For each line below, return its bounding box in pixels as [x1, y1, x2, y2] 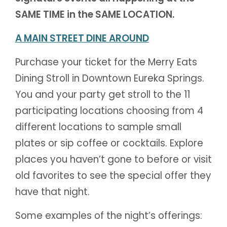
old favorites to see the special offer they [15, 169, 211, 182]
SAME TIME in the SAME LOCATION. [15, 8, 174, 21]
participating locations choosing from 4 [15, 104, 203, 118]
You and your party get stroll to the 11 [15, 88, 190, 101]
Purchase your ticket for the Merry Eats [15, 55, 197, 69]
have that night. [15, 185, 90, 199]
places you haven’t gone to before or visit [15, 153, 212, 166]
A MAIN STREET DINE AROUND [15, 31, 149, 45]
